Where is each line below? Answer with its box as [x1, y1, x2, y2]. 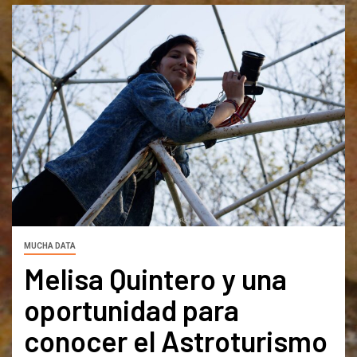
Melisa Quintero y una [24, 261, 287, 296]
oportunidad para [24, 292, 239, 328]
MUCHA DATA [24, 241, 76, 251]
